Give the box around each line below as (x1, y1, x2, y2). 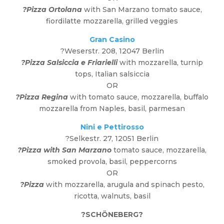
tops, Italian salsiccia (74, 69, 149, 79)
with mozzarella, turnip (117, 58, 203, 67)
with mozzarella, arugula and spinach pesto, (45, 180, 204, 189)
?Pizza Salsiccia (21, 58, 79, 67)
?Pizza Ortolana (22, 5, 82, 14)
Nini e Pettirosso (80, 122, 144, 132)
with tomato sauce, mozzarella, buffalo (68, 92, 208, 102)
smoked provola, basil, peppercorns (47, 157, 177, 166)
